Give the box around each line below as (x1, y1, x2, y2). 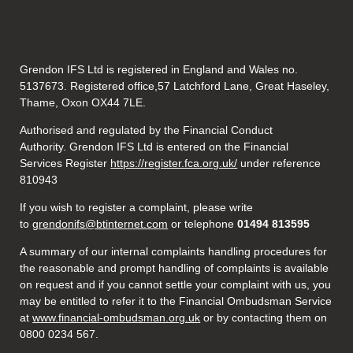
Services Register (20, 157, 111, 169)
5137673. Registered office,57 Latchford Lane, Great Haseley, (20, 80, 330, 92)
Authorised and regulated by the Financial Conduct (20, 124, 273, 136)
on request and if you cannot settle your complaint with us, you (20, 278, 332, 291)
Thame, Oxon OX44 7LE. (20, 96, 147, 109)
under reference (237, 157, 321, 169)
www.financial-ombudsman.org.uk (32, 311, 201, 324)
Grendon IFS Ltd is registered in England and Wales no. (20, 63, 299, 76)
